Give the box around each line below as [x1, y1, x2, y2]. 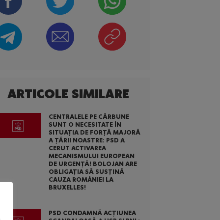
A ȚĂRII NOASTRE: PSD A [48, 136, 125, 144]
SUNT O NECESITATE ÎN [48, 120, 121, 128]
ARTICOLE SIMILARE [7, 86, 129, 102]
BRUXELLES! [48, 183, 86, 191]
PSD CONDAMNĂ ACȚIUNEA [48, 209, 136, 217]
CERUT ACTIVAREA [48, 144, 106, 152]
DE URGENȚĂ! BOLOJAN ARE [48, 160, 137, 167]
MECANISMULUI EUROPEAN [48, 152, 135, 160]
